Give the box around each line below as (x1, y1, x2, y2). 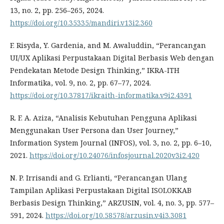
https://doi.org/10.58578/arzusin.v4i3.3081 (45, 210, 186, 220)
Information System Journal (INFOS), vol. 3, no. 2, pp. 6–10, (10, 138, 211, 148)
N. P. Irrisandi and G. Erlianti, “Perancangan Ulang (10, 173, 187, 183)
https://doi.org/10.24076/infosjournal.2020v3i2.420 (29, 150, 199, 160)
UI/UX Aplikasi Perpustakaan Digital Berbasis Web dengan (10, 53, 214, 63)
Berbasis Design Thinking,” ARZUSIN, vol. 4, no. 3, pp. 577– (10, 198, 214, 208)
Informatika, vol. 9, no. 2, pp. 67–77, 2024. (10, 78, 151, 88)
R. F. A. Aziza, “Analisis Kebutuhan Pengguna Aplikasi (10, 113, 197, 123)
